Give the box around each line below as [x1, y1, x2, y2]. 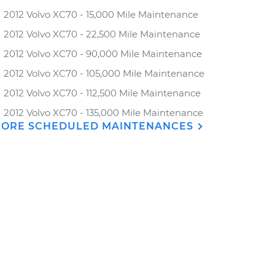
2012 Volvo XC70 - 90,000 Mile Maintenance [4, 48, 202, 60]
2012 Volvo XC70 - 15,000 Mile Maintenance [4, 9, 198, 20]
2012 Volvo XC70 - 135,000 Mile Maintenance [4, 107, 203, 118]
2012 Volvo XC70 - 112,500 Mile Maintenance [4, 87, 201, 99]
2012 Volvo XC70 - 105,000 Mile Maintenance [4, 68, 204, 79]
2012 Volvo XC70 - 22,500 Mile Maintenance [4, 28, 200, 40]
